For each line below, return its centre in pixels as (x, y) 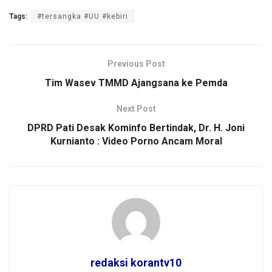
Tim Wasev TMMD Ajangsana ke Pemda (136, 83)
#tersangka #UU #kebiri (83, 16)
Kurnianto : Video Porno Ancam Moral (136, 141)
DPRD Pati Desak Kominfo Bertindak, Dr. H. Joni (136, 127)
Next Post (136, 108)
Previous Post (136, 63)
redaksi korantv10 (136, 262)
